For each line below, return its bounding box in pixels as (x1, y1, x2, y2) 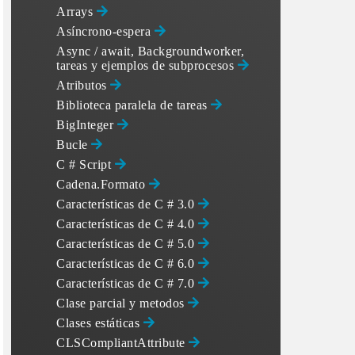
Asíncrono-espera (56, 25, 155, 38)
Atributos (56, 78, 110, 92)
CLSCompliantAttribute (56, 336, 189, 349)
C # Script (56, 158, 115, 171)
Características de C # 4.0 (56, 217, 198, 231)
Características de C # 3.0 (56, 197, 198, 211)
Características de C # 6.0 (56, 257, 198, 270)
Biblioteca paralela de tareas (56, 98, 211, 112)
